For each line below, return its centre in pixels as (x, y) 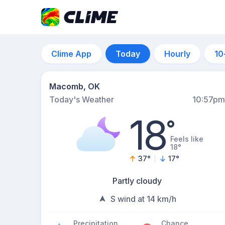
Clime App (71, 54)
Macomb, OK (75, 86)
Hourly (177, 54)
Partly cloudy (137, 181)
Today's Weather (82, 99)
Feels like (187, 139)
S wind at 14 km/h (143, 199)
